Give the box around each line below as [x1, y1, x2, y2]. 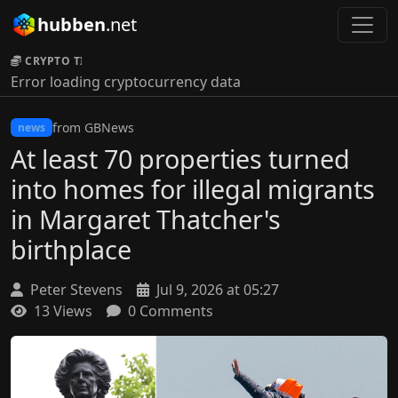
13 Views [30, 301, 92, 321]
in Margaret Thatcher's [11, 202, 281, 236]
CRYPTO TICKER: [25, 53, 118, 68]
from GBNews [52, 119, 134, 136]
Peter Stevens [27, 280, 123, 299]
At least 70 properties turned [11, 141, 350, 176]
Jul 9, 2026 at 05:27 [153, 280, 279, 299]
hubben [37, 12, 106, 36]
